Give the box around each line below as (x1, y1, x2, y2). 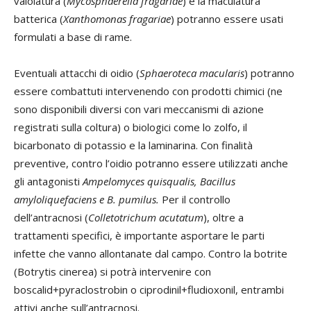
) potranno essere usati (171, 12, 283, 26)
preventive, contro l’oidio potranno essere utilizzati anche (14, 156, 288, 171)
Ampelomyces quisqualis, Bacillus (83, 174, 235, 189)
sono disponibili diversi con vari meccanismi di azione (14, 102, 264, 117)
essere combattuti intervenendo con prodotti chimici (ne (14, 84, 283, 99)
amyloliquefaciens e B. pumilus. (14, 192, 159, 207)
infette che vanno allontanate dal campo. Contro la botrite (14, 246, 287, 261)
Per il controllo (159, 192, 230, 207)
